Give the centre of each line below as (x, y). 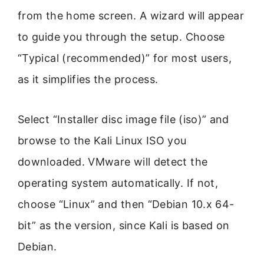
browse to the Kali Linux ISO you (102, 141)
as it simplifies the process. (88, 79)
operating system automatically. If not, (118, 183)
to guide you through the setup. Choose (121, 37)
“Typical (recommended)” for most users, (125, 58)
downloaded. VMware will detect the (113, 162)
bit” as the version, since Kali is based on (124, 226)
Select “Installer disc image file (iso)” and (123, 120)
